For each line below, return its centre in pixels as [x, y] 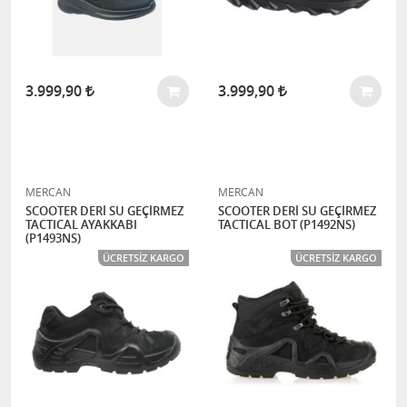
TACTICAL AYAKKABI [81, 224]
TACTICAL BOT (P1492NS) [287, 224]
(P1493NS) [53, 238]
